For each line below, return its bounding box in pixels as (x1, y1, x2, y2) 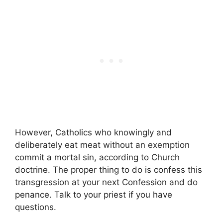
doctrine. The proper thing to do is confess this (15, 165, 202, 175)
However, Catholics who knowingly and (15, 127, 172, 138)
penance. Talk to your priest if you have (15, 190, 172, 200)
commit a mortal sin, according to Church (15, 152, 180, 163)
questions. (15, 202, 56, 213)
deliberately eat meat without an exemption (15, 140, 190, 150)
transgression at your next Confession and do (15, 177, 198, 188)
